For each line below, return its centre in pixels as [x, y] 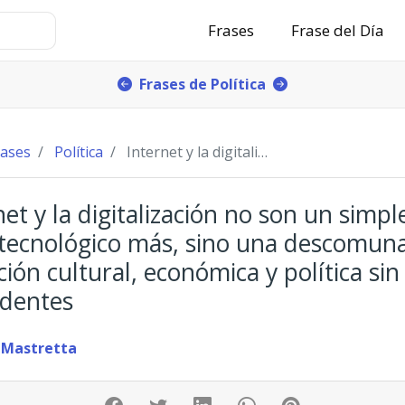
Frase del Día [338, 30]
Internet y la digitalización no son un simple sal [192, 152]
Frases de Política [202, 84]
